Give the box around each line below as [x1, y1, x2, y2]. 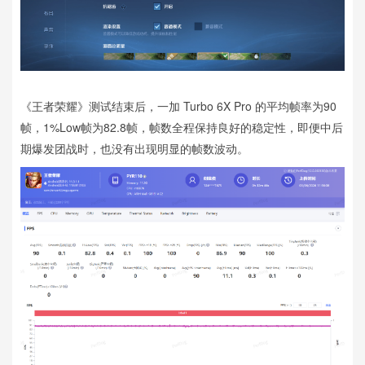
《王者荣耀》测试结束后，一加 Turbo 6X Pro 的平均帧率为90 [20, 98, 336, 115]
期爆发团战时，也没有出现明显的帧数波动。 [20, 140, 248, 157]
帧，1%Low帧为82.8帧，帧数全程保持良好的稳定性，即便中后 [20, 119, 343, 136]
